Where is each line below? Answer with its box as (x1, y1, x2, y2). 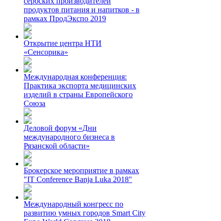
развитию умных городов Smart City (24, 209, 146, 217)
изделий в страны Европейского (24, 90, 133, 99)
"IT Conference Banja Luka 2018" (24, 175, 132, 184)
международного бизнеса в (24, 133, 115, 141)
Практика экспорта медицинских (24, 81, 136, 90)
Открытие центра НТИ (24, 39, 102, 47)
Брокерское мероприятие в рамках (24, 166, 139, 175)
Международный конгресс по (24, 200, 123, 208)
